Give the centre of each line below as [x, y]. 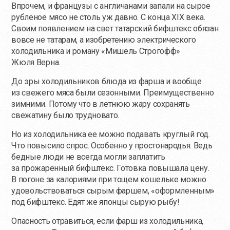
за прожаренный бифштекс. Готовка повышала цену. [110, 168]
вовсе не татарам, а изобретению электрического [104, 40]
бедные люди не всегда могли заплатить [88, 157]
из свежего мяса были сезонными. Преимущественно [113, 92]
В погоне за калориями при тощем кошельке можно [109, 179]
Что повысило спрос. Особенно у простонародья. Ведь [112, 145]
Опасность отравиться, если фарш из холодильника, [108, 221]
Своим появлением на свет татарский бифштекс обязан [115, 28]
